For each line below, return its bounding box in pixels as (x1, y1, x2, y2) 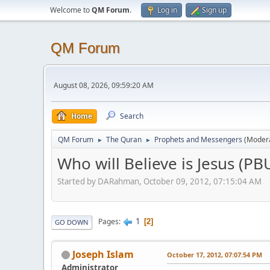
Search (120, 111, 143, 121)
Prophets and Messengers (154, 134, 242, 145)
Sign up (202, 5, 227, 15)
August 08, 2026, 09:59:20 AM (54, 80, 154, 90)
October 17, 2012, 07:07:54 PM (167, 250, 262, 259)
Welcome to (50, 5, 92, 15)
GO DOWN (55, 217, 89, 227)
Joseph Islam (72, 247, 134, 261)
